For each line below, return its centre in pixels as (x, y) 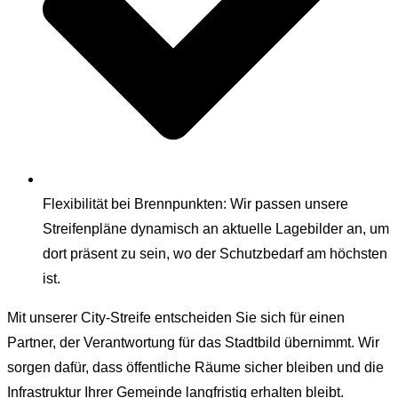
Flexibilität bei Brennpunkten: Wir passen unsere (195, 204)
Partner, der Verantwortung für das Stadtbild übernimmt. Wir (193, 343)
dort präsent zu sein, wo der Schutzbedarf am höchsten (215, 254)
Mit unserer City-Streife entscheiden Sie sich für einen (176, 318)
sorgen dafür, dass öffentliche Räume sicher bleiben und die (195, 368)
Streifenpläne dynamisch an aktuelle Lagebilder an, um (216, 229)
